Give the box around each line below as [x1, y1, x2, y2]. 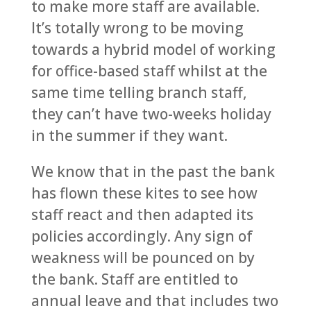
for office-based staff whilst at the [31, 61, 267, 81]
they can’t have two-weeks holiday [31, 104, 271, 124]
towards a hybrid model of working [31, 40, 276, 59]
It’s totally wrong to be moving [31, 18, 244, 37]
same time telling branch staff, [31, 83, 247, 102]
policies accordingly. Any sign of [31, 226, 253, 246]
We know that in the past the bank [31, 162, 275, 181]
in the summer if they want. [31, 126, 228, 145]
